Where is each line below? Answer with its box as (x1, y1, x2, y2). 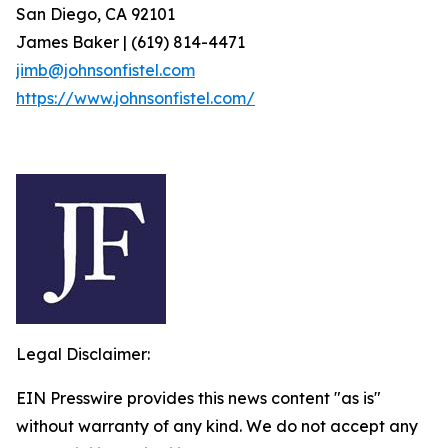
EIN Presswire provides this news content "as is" (16, 388, 381, 408)
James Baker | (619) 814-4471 (16, 32, 245, 52)
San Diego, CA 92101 (16, 4, 175, 24)
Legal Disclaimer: (16, 344, 150, 364)
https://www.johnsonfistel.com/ (16, 88, 255, 108)
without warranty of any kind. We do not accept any (16, 416, 418, 436)
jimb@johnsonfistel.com (16, 60, 195, 80)
